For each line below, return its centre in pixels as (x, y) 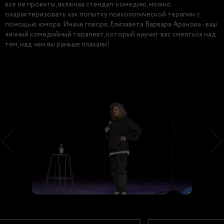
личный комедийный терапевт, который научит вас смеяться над (110, 34)
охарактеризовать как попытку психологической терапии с (102, 14)
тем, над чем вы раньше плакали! (57, 44)
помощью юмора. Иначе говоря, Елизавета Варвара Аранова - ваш (111, 24)
